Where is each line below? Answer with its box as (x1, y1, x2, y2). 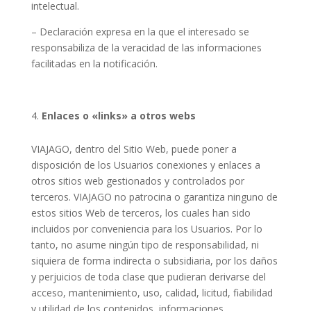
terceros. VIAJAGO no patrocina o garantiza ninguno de (31, 190, 278, 203)
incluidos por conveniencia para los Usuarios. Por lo (31, 222, 262, 235)
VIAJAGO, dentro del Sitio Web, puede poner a (31, 142, 237, 155)
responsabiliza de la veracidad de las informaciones (31, 41, 262, 54)
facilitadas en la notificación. (31, 57, 158, 70)
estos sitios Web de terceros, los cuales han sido (31, 206, 251, 219)
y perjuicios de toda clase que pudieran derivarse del (31, 270, 266, 283)
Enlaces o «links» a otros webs (41, 109, 196, 122)
